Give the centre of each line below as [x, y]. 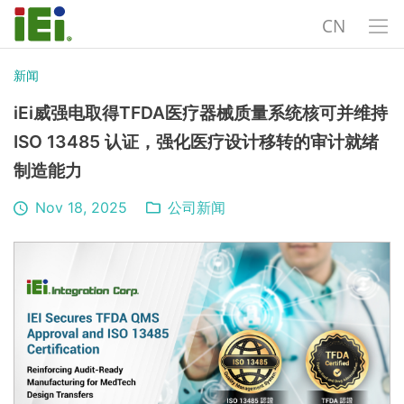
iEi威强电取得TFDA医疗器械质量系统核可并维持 [201, 113]
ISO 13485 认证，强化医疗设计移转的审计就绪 [196, 142]
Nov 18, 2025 [82, 207]
